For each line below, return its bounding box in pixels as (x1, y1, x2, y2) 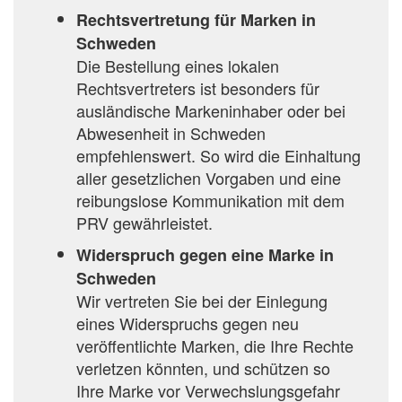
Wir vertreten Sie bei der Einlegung (76, 289, 328, 313)
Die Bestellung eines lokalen (76, 54, 279, 78)
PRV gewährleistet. (76, 211, 213, 235)
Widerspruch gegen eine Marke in (76, 243, 334, 267)
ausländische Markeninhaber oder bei (76, 99, 345, 123)
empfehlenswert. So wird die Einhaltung (76, 144, 361, 168)
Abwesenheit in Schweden (76, 121, 266, 145)
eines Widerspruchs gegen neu (76, 311, 299, 336)
